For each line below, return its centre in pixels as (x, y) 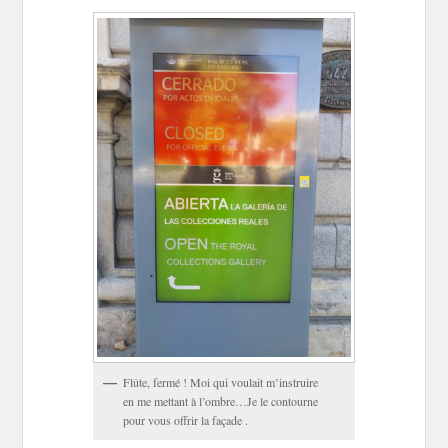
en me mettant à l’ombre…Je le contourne (221, 400)
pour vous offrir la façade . (186, 419)
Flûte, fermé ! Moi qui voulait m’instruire (221, 381)
